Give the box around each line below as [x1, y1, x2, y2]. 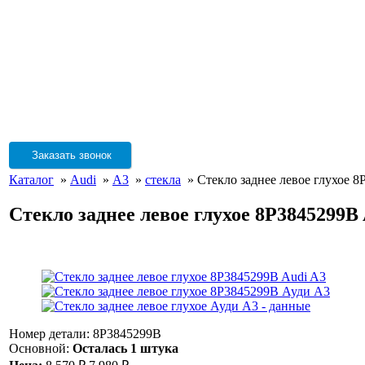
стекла [145, 173, 181, 187]
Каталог [9, 173, 54, 187]
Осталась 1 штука [73, 341, 178, 355]
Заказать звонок [29, 149, 112, 161]
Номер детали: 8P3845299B [9, 326, 161, 341]
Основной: [9, 341, 73, 355]
